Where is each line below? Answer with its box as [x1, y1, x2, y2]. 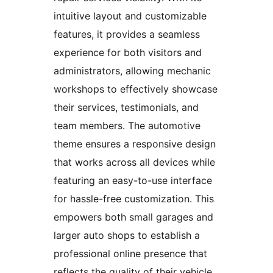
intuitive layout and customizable [54, 9, 207, 22]
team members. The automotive [54, 119, 200, 132]
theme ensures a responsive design [54, 137, 216, 150]
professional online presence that [54, 247, 207, 260]
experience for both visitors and [54, 46, 202, 58]
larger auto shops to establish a [54, 229, 200, 241]
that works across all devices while [54, 155, 215, 168]
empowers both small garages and [54, 210, 213, 223]
